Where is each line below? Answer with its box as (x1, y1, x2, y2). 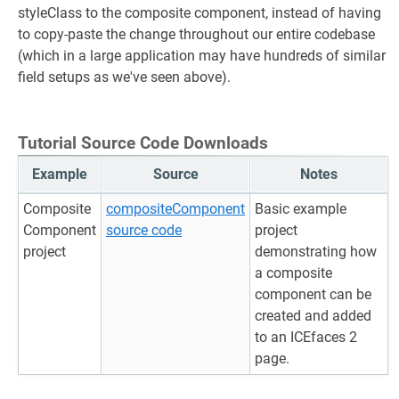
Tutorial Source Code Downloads (18, 134, 268, 153)
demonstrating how (255, 243, 377, 260)
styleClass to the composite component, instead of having (18, 4, 381, 21)
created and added (255, 307, 371, 324)
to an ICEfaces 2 (255, 329, 357, 346)
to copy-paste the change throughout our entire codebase (18, 26, 375, 43)
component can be (255, 286, 371, 303)
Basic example (255, 200, 346, 217)
